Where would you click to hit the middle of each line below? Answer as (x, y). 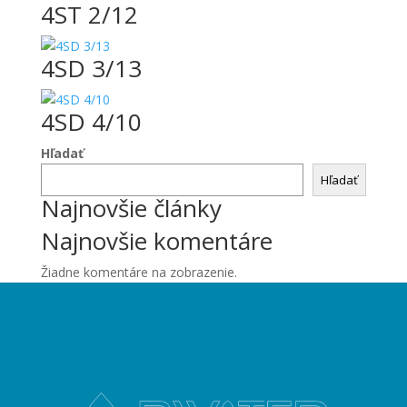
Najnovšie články (131, 208)
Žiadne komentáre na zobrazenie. (139, 273)
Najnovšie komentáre (156, 241)
